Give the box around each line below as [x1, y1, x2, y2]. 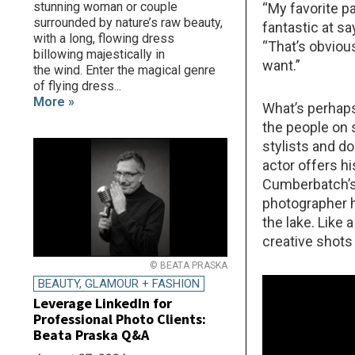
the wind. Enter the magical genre [33, 63, 216, 78]
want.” [262, 57, 301, 74]
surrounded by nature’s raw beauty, [33, 15, 223, 30]
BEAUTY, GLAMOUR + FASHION [38, 277, 200, 291]
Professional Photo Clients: [33, 310, 206, 328]
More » [33, 94, 74, 109]
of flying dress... [33, 78, 121, 94]
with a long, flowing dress [33, 31, 174, 46]
